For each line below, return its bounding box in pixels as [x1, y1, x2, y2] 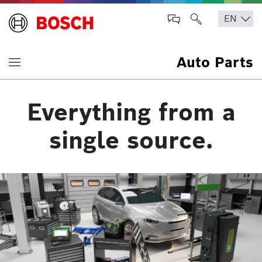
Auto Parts [177, 53, 253, 71]
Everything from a [26, 98, 236, 127]
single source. [49, 126, 213, 155]
